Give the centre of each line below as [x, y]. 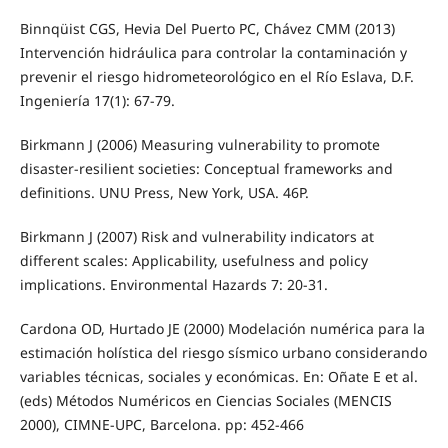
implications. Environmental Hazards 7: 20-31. [173, 284]
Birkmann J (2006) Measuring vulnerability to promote [199, 144]
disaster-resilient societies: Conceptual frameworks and [206, 168]
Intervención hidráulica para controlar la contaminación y [213, 52]
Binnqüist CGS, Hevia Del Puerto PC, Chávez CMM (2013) [207, 28]
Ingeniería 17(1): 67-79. [97, 100]
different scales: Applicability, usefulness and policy [193, 260]
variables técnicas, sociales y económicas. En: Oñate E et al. [218, 376]
